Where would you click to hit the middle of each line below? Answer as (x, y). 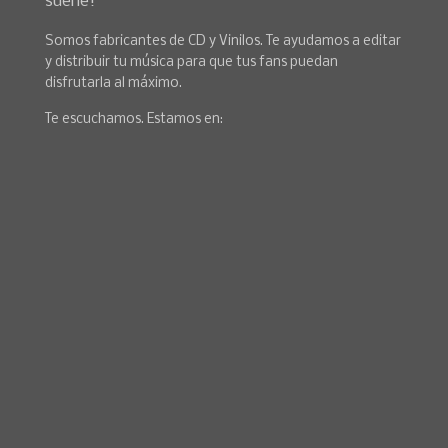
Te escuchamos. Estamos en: (134, 119)
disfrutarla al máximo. (113, 83)
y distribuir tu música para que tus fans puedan (191, 62)
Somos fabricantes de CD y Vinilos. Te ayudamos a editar (223, 41)
